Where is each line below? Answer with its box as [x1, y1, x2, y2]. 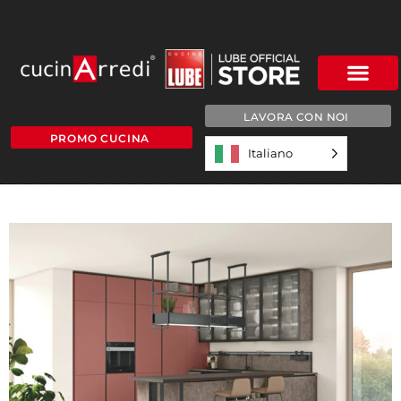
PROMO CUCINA [49, 132, 150, 146]
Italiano [248, 145, 293, 160]
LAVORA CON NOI [243, 109, 349, 124]
